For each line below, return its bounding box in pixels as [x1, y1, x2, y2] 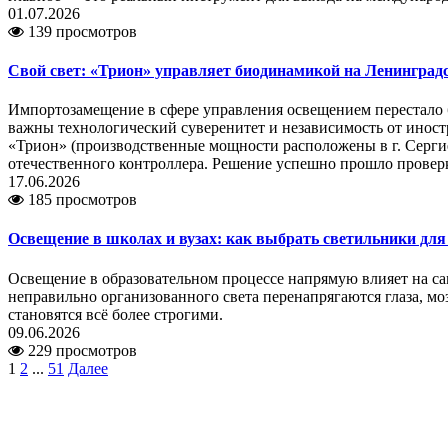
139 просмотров [24, 22, 137, 40]
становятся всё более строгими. [8, 305, 223, 323]
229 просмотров [24, 341, 137, 359]
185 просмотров [24, 191, 137, 209]
